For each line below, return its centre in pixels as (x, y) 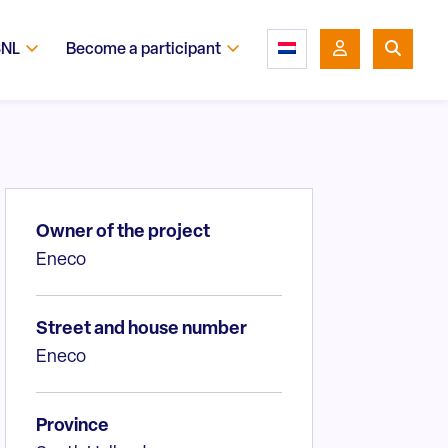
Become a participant (143, 50)
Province (72, 426)
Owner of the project (122, 232)
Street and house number (141, 329)
